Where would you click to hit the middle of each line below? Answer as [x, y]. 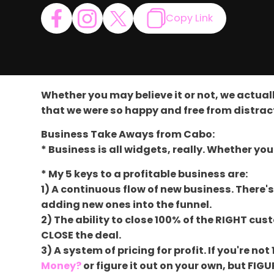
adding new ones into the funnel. [127, 204]
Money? [61, 265]
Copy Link [189, 18]
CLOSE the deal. [81, 235]
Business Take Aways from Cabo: [128, 135]
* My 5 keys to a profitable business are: [145, 174]
